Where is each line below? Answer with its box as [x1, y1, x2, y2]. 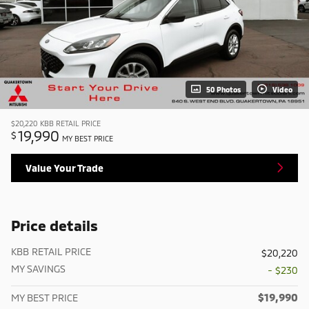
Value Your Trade [26, 161, 103, 174]
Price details [11, 217, 98, 235]
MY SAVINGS [11, 263, 66, 275]
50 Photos [206, 84, 241, 94]
